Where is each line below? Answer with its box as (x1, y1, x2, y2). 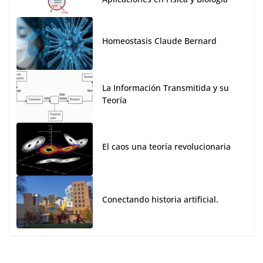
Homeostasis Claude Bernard (102, 35, 217, 47)
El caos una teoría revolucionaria (102, 141, 231, 153)
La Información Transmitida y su (102, 82, 229, 93)
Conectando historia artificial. (102, 194, 218, 205)
